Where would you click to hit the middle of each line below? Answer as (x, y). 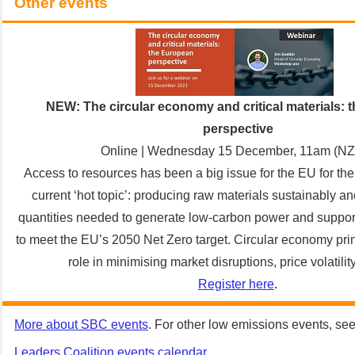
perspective (238, 129)
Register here (236, 284)
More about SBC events (81, 324)
